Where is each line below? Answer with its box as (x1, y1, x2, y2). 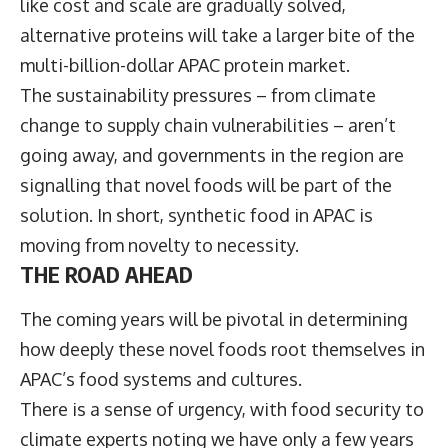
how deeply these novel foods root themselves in (20, 337, 425, 360)
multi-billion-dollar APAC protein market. (20, 53, 358, 76)
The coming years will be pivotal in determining (20, 307, 408, 330)
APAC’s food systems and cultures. (20, 367, 310, 390)
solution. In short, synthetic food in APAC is (20, 203, 373, 226)
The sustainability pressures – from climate (20, 83, 376, 106)
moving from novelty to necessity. (20, 233, 303, 256)
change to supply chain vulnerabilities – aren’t (20, 113, 396, 136)
